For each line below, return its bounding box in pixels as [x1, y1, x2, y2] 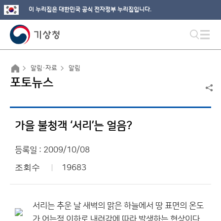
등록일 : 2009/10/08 [15, 146, 90, 154]
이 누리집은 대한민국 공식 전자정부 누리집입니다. [29, 6, 151, 13]
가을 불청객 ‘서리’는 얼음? [15, 120, 132, 132]
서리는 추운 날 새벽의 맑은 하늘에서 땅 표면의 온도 [33, 201, 204, 210]
